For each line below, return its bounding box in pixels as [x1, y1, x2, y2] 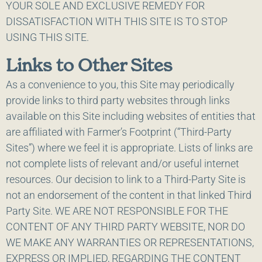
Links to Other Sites [6, 54, 173, 76]
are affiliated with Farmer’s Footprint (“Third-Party [6, 126, 232, 139]
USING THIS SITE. [6, 30, 89, 43]
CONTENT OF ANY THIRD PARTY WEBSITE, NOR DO [6, 220, 245, 233]
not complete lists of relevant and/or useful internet [6, 157, 239, 170]
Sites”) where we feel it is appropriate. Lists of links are [6, 142, 253, 154]
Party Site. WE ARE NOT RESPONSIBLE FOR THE [6, 205, 228, 218]
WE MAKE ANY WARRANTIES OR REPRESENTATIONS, [6, 236, 254, 249]
